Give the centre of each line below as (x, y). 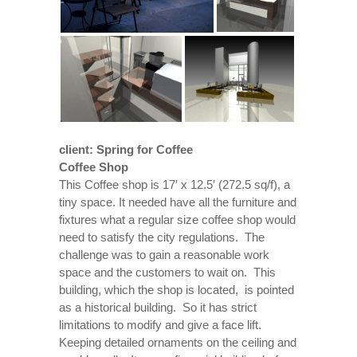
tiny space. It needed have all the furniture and (178, 202)
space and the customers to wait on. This (167, 272)
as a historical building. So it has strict (158, 307)
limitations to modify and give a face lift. (162, 325)
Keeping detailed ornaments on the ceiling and (178, 342)
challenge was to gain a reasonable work (164, 255)
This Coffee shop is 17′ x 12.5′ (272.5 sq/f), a (175, 184)
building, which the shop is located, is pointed (177, 290)
